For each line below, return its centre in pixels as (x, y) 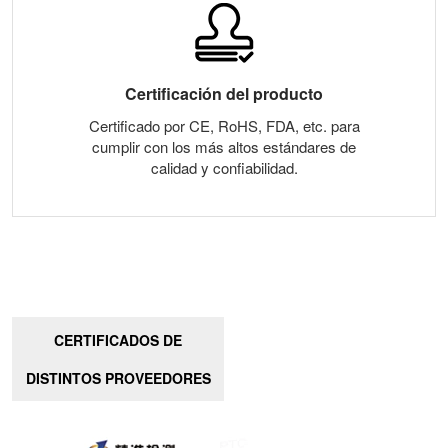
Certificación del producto (224, 94)
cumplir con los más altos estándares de (224, 147)
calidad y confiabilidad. (224, 168)
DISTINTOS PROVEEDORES (118, 378)
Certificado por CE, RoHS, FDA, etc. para (224, 126)
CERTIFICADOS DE (118, 340)
